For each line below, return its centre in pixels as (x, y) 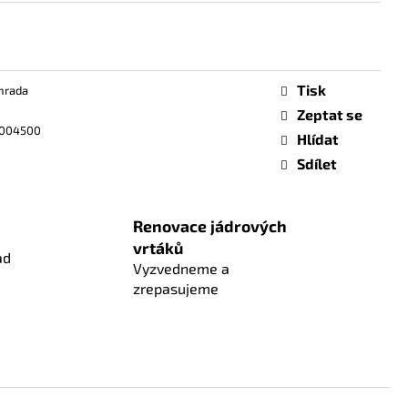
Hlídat (318, 138)
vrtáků (158, 247)
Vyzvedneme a (181, 268)
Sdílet (317, 163)
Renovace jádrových (209, 225)
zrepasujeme (175, 288)
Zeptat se (330, 114)
